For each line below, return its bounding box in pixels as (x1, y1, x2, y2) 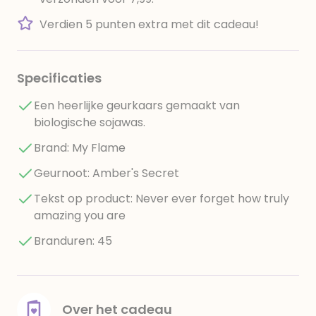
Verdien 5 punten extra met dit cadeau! (39, 16, 259, 32)
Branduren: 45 (34, 233, 112, 249)
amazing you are (34, 207, 126, 224)
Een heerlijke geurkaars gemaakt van (34, 97, 240, 114)
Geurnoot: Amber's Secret (34, 165, 179, 181)
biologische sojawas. (34, 114, 145, 130)
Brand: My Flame (34, 140, 126, 156)
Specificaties (17, 69, 102, 87)
